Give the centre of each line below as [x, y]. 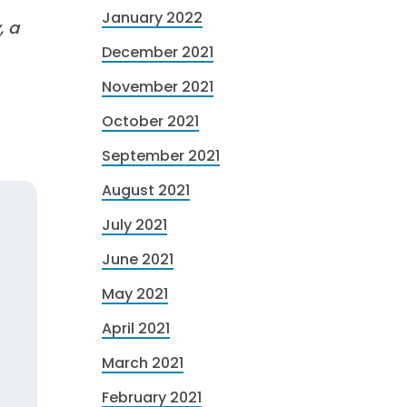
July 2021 [134, 225]
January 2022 [152, 18]
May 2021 [135, 294]
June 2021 [138, 259]
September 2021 [161, 156]
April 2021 [136, 328]
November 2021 [158, 87]
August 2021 [146, 190]
